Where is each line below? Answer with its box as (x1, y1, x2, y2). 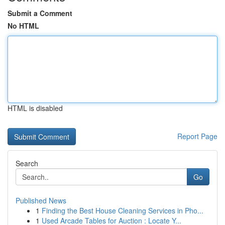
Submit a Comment (8, 8, 72, 18)
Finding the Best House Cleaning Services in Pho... (42, 205, 203, 215)
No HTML (8, 21, 39, 31)
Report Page (177, 131, 217, 141)
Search (16, 158, 38, 168)
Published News (16, 195, 66, 205)
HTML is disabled (8, 103, 63, 113)
